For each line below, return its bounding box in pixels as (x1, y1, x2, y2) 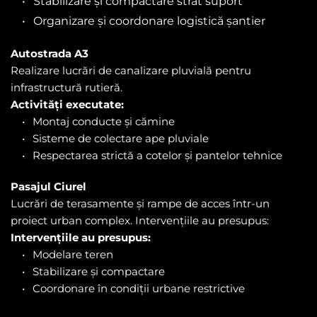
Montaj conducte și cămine (33, 114, 175, 128)
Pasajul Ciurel (11, 179, 86, 193)
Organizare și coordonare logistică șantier (33, 13, 265, 28)
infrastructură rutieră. (11, 80, 122, 94)
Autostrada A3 (11, 46, 88, 60)
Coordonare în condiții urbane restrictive (33, 281, 245, 295)
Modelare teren (33, 247, 113, 261)
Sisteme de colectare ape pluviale (33, 131, 209, 145)
